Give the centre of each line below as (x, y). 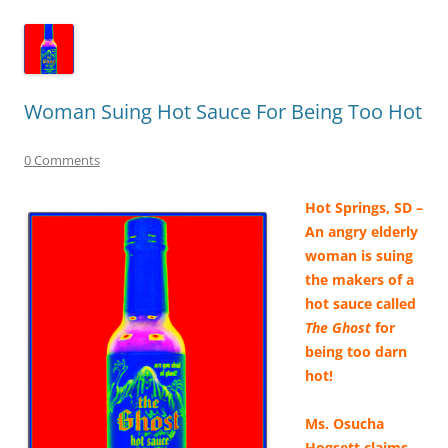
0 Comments (62, 159)
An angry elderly (361, 231)
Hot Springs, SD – (364, 207)
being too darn (356, 351)
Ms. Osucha (344, 423)
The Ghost (338, 327)
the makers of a (359, 279)
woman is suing (359, 255)
